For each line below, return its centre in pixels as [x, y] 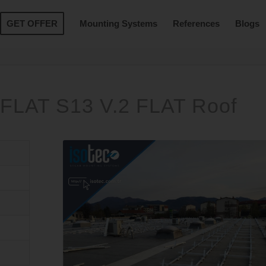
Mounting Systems [118, 23]
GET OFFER [32, 23]
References [196, 23]
